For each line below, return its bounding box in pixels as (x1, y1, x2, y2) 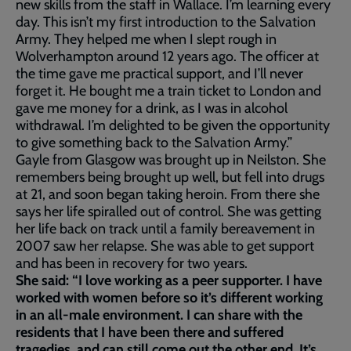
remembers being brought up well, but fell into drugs (16, 168, 324, 186)
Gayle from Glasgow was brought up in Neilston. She (16, 151, 326, 168)
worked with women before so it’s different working (16, 289, 323, 306)
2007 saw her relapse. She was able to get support (16, 237, 314, 255)
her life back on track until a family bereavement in (16, 220, 315, 237)
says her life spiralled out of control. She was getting (16, 203, 321, 220)
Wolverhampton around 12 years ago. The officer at (16, 48, 319, 65)
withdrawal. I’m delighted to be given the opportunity (16, 117, 330, 134)
